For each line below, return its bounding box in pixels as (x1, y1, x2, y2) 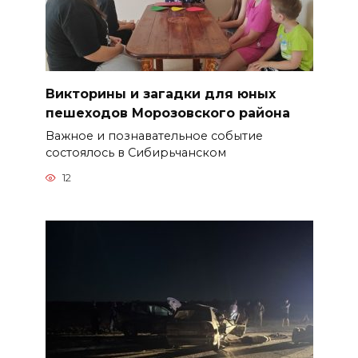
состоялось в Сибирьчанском (45, 145, 226, 160)
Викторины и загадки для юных (45, 86, 276, 101)
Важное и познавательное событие (45, 128, 263, 143)
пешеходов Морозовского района (45, 105, 290, 121)
